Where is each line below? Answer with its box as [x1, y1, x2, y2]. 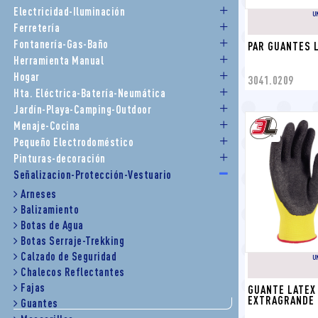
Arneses [21, 187, 57, 200]
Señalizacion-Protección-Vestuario [13, 168, 172, 181]
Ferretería [13, 21, 60, 34]
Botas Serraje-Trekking [21, 234, 124, 247]
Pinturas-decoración [13, 152, 106, 165]
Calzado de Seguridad [21, 250, 116, 263]
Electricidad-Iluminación [13, 5, 125, 18]
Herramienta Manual [13, 54, 104, 67]
